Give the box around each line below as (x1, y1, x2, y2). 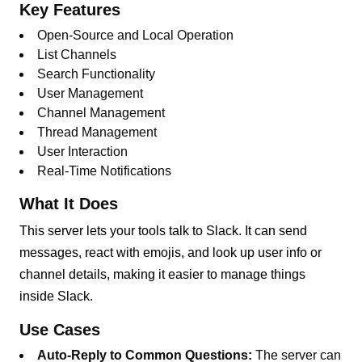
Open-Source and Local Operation (37, 27, 234, 42)
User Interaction (37, 144, 128, 158)
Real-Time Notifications (37, 163, 172, 178)
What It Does (19, 194, 119, 213)
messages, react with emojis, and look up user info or (19, 245, 322, 259)
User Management (37, 86, 144, 100)
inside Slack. (19, 288, 94, 303)
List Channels (37, 47, 117, 61)
